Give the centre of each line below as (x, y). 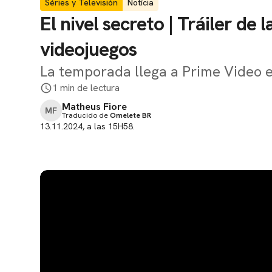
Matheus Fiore (94, 107)
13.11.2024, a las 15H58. (87, 126)
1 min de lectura (86, 88)
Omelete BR (131, 115)
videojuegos (88, 49)
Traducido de (86, 115)
